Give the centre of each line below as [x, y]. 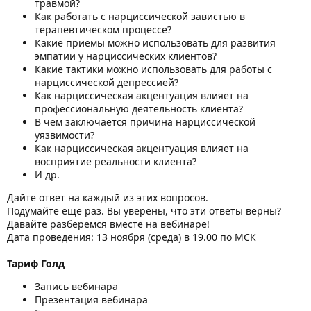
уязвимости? [65, 135]
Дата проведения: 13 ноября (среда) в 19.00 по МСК [132, 237]
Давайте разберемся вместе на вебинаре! [108, 224]
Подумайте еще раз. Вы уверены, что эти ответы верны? [144, 210]
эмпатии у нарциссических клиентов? [126, 56]
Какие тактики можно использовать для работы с [153, 69]
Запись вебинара [76, 286]
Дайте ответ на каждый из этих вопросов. [108, 197]
